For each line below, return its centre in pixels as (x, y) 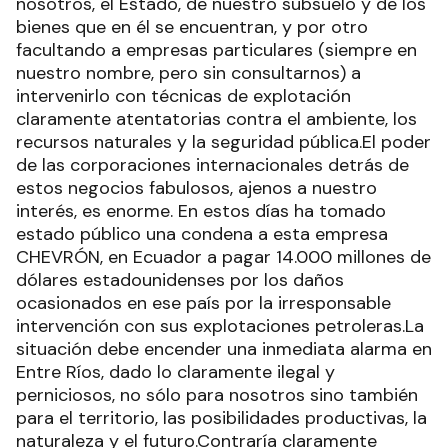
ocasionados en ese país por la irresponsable (203, 303)
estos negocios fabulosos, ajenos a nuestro (196, 188)
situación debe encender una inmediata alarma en (224, 349)
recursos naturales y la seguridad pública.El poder (223, 142)
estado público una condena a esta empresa (202, 234)
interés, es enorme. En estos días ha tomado (201, 211)
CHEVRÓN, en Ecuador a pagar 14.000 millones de (223, 257)
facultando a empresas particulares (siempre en (216, 50)
